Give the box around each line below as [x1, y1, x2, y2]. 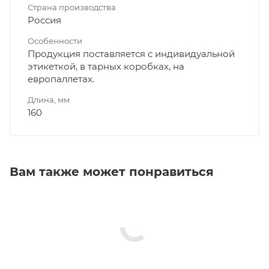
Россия [28, 14, 61, 26]
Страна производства [28, 2, 116, 13]
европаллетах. [28, 73, 94, 85]
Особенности [28, 36, 82, 46]
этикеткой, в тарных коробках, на [28, 61, 184, 73]
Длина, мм [28, 95, 70, 105]
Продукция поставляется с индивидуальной [28, 48, 235, 60]
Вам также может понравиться [10, 165, 214, 180]
